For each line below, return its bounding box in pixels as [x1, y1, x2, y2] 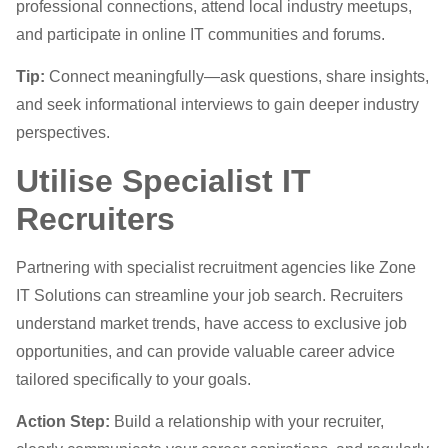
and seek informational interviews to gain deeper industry [16, 96, 419, 114]
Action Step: [16, 412, 110, 430]
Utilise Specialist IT [16, 162, 311, 199]
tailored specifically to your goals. [16, 370, 251, 388]
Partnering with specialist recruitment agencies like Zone [16, 258, 416, 276]
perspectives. [16, 124, 110, 142]
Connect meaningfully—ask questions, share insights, [45, 68, 429, 86]
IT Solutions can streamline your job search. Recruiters [16, 286, 403, 304]
